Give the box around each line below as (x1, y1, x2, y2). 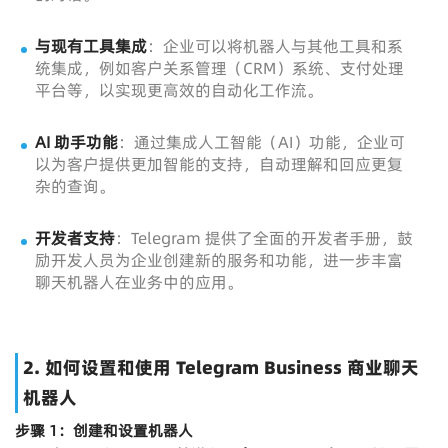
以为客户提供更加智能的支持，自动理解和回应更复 (35, 153, 403, 176)
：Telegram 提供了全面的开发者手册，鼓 (115, 227, 413, 250)
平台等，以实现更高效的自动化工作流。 (35, 79, 323, 102)
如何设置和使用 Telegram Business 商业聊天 (45, 355, 419, 381)
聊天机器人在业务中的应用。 (35, 271, 243, 294)
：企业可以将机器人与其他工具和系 (147, 35, 403, 58)
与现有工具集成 (35, 35, 147, 58)
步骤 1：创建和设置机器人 (15, 420, 193, 442)
